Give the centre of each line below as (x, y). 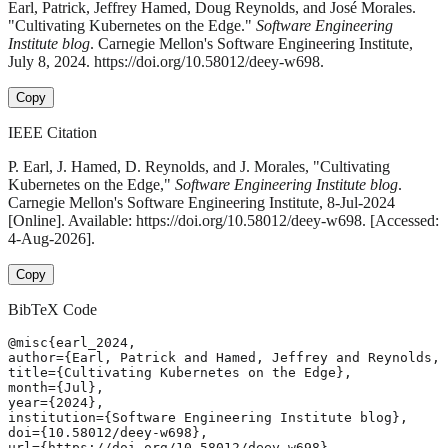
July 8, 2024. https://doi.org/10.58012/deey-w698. (166, 62)
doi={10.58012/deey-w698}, (108, 433)
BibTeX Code (52, 310)
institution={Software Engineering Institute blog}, (208, 418)
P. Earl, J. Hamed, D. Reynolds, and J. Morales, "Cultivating (199, 167)
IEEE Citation (52, 133)
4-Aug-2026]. (51, 239)
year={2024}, (56, 403)
